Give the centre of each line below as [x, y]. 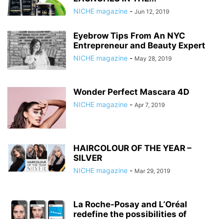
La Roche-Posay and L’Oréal [130, 204]
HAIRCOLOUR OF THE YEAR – [132, 148]
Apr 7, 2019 [150, 105]
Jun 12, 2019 [152, 11]
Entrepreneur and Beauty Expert [139, 45]
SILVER [88, 158]
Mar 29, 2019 [152, 171]
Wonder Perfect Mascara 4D [131, 92]
